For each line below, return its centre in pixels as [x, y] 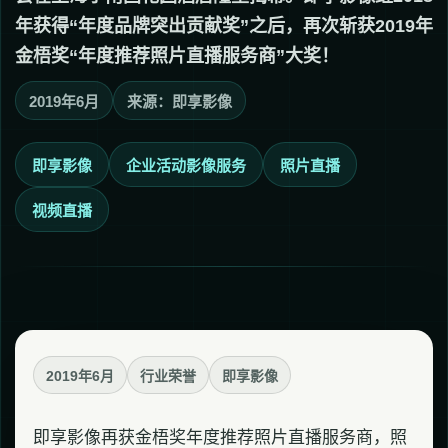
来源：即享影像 [179, 101]
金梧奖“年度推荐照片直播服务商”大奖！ [177, 56]
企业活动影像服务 [186, 165]
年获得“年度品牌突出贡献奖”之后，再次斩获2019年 [224, 26]
